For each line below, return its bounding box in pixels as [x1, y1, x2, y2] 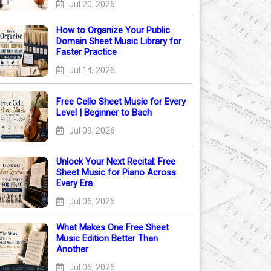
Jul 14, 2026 [67, 65, 115, 75]
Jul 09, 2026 [67, 125, 115, 135]
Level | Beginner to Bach [56, 106, 152, 118]
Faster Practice [56, 47, 117, 57]
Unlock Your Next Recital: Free [56, 156, 175, 167]
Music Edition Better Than [56, 233, 158, 244]
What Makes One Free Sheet [56, 222, 169, 233]
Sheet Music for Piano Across [56, 167, 176, 178]
